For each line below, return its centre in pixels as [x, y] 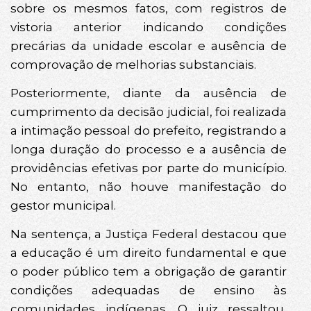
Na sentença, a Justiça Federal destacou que [149, 234]
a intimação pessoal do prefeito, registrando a [149, 130]
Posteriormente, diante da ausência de [149, 93]
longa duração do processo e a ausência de [149, 149]
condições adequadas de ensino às [149, 291]
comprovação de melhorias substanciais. [133, 64]
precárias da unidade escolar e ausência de [149, 45]
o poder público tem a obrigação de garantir [149, 272]
